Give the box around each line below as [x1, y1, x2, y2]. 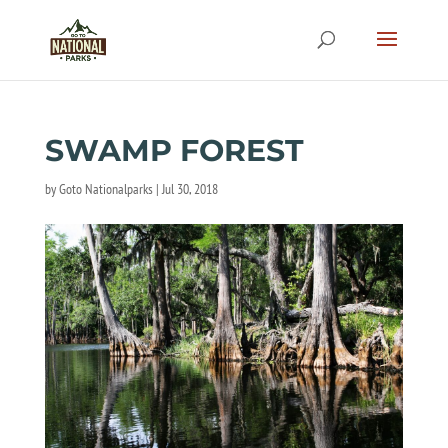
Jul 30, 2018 [161, 180, 218, 198]
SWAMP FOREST [44, 132, 304, 169]
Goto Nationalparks [58, 180, 153, 198]
